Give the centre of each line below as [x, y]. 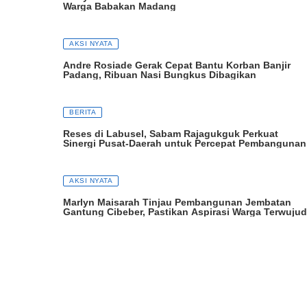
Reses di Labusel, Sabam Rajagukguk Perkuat [171, 134]
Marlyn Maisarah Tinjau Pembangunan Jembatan [177, 202]
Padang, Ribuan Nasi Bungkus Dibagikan [160, 75]
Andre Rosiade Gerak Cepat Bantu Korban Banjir [177, 65]
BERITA [83, 112]
